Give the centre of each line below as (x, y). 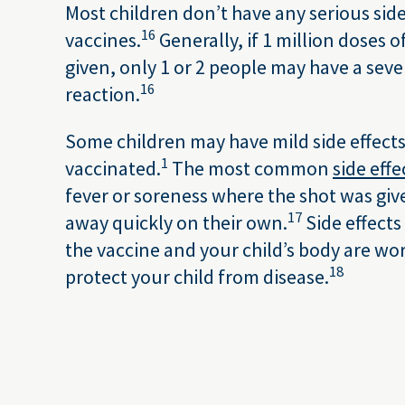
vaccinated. (113, 168)
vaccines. (103, 40)
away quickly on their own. (176, 222)
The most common (250, 168)
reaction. (103, 94)
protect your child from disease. (197, 277)
